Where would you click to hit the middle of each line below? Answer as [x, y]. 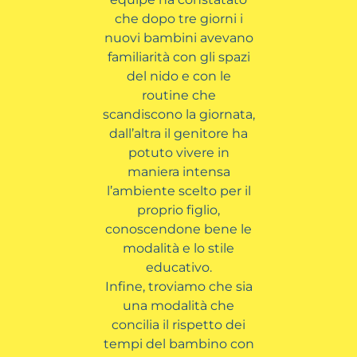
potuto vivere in [178, 152]
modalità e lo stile [178, 248]
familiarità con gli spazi [178, 57]
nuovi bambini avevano [178, 37]
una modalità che [178, 305]
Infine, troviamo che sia [178, 286]
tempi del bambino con [178, 343]
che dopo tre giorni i [178, 18]
